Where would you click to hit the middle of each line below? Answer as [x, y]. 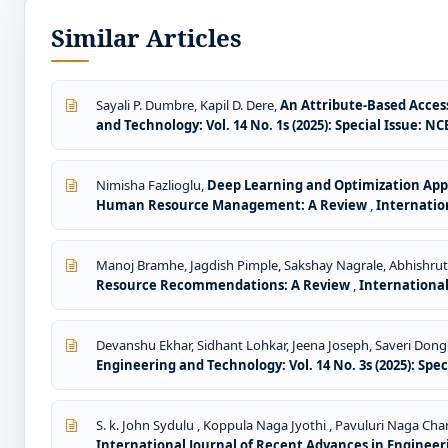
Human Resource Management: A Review [233, 205]
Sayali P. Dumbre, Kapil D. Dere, [188, 105]
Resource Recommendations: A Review [224, 285]
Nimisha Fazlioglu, [151, 185]
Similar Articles [146, 37]
